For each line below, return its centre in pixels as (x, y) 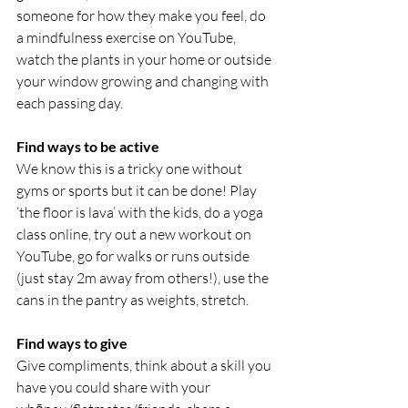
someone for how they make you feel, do (143, 15)
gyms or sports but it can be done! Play (138, 190)
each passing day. (70, 103)
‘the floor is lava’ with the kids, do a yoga (141, 212)
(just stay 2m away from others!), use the (144, 278)
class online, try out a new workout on (135, 234)
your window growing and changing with (144, 81)
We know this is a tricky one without (131, 168)
